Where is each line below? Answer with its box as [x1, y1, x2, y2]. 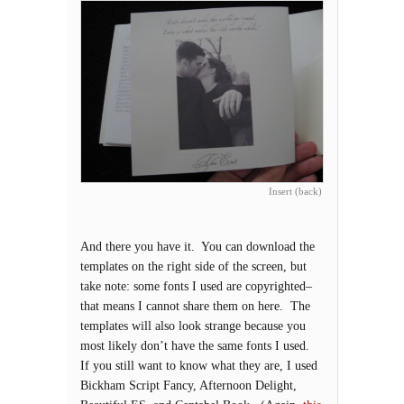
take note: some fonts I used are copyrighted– [80, 279, 312, 294]
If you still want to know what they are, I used [80, 358, 317, 373]
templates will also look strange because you [80, 318, 306, 334]
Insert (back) [269, 186, 322, 197]
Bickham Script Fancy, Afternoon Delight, [80, 378, 297, 393]
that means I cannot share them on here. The [80, 298, 310, 314]
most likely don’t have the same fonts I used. [80, 338, 313, 353]
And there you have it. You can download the [80, 239, 315, 254]
